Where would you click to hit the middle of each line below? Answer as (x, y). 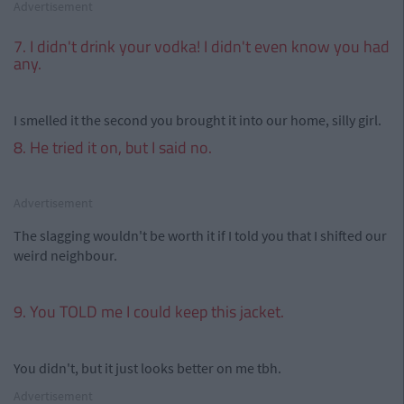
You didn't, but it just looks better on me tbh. (147, 368)
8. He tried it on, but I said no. (113, 147)
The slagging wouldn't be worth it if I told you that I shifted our (200, 235)
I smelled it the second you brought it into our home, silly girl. (197, 120)
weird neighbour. (65, 255)
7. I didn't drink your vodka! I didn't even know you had (202, 46)
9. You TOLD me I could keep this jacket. (149, 312)
